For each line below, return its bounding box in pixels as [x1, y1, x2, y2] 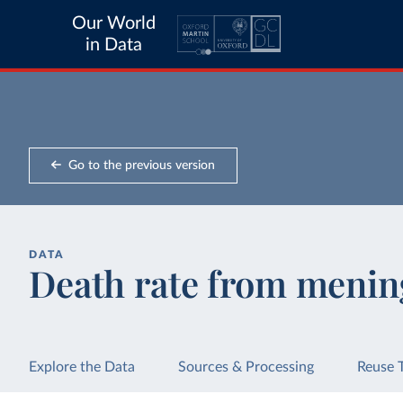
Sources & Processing [178, 360, 315, 374]
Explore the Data [29, 360, 136, 374]
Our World [72, 14, 156, 32]
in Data [85, 36, 142, 54]
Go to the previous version [67, 158, 215, 172]
